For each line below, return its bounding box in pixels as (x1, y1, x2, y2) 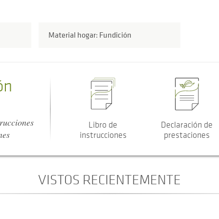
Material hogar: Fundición (48, 29, 131, 41)
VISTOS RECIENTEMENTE (38, 171, 181, 188)
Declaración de (161, 119, 213, 130)
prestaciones (164, 129, 210, 140)
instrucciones (79, 129, 127, 140)
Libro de (88, 119, 117, 130)
